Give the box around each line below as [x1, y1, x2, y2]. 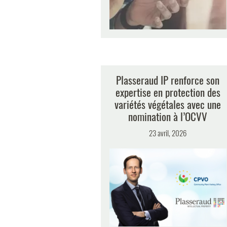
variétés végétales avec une [115, 96, 221, 112]
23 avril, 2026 [149, 127, 186, 138]
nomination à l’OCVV [128, 108, 207, 124]
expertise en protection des [115, 84, 220, 100]
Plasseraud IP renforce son [116, 71, 219, 88]
